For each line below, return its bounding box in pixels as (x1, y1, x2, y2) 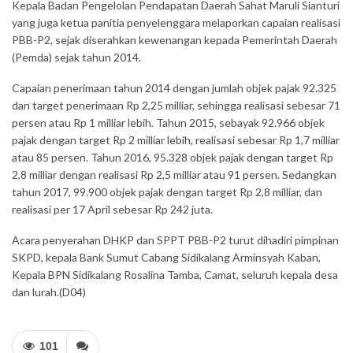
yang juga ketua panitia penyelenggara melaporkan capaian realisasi (12, 16, 340, 29)
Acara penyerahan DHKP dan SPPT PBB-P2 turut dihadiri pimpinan (12, 233, 339, 247)
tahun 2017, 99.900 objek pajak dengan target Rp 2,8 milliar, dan (12, 185, 322, 199)
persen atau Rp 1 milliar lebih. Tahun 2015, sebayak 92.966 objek (12, 116, 325, 129)
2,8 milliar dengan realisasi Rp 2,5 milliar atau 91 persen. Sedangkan (12, 168, 336, 181)
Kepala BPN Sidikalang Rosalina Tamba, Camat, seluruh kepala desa (12, 268, 338, 281)
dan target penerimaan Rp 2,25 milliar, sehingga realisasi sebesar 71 (12, 98, 340, 112)
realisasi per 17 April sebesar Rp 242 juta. (12, 203, 213, 216)
